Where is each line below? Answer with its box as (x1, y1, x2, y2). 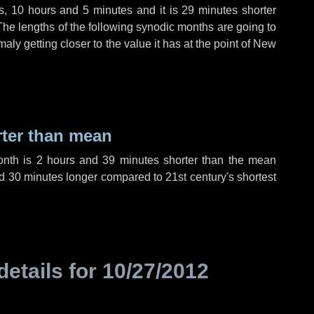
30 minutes (8, 171, 64, 183)
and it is (132, 4, 182, 16)
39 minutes (102, 154, 159, 166)
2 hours (36, 154, 75, 166)
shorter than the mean (158, 154, 276, 166)
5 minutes (83, 4, 133, 16)
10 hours (11, 4, 56, 16)
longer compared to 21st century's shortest (63, 171, 277, 183)
